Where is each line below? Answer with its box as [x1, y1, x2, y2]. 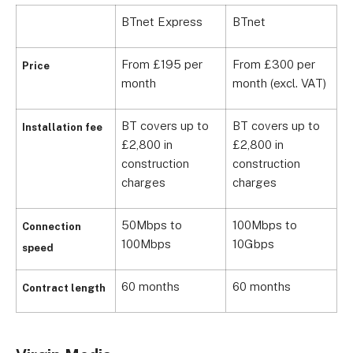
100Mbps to [232, 218, 297, 232]
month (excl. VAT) [232, 76, 326, 90]
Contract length [22, 282, 106, 294]
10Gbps [232, 237, 274, 251]
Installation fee [22, 121, 102, 133]
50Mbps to [121, 218, 182, 232]
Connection [22, 221, 81, 232]
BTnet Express [121, 15, 203, 28]
